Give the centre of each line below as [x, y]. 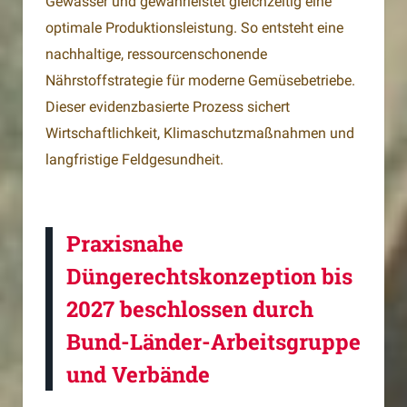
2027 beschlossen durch [190, 309]
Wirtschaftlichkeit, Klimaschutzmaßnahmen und [200, 134]
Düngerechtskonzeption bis [209, 277]
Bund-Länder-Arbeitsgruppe [213, 342]
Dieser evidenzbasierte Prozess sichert [168, 107]
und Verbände [138, 375]
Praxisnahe [125, 244]
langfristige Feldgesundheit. [134, 160]
